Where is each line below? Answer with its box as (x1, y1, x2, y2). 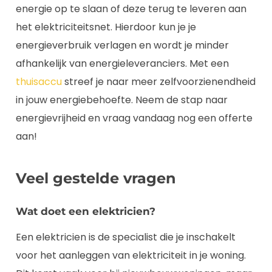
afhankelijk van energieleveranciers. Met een (16, 56, 229, 70)
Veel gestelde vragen (16, 169, 176, 187)
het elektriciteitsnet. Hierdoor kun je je (16, 19, 196, 34)
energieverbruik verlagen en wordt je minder (16, 38, 229, 52)
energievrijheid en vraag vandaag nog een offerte (16, 110, 253, 125)
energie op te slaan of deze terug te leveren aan (16, 1, 246, 16)
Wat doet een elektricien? (16, 205, 155, 217)
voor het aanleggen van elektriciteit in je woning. (16, 248, 246, 262)
